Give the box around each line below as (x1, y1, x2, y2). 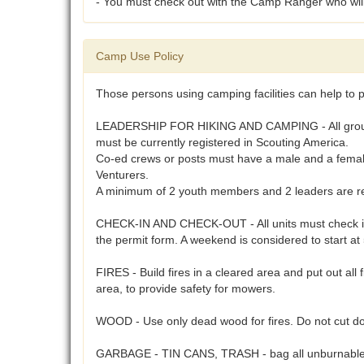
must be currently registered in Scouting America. (96, 136, 349, 149)
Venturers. (96, 168, 149, 182)
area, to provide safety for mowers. (96, 282, 275, 296)
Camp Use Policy (96, 50, 184, 63)
